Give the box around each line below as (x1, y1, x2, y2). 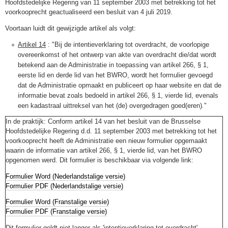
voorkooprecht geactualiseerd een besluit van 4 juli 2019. (5, 8, 173, 16)
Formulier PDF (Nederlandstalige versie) (6, 182, 123, 190)
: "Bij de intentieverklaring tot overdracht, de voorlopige (46, 40, 209, 48)
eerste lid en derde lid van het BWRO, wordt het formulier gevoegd (18, 71, 213, 79)
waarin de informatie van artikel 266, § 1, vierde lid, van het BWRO (6, 146, 202, 154)
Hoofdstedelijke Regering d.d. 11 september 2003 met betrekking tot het (6, 127, 217, 135)
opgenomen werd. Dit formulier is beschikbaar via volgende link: (6, 156, 193, 164)
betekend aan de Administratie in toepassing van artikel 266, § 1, (18, 61, 209, 69)
